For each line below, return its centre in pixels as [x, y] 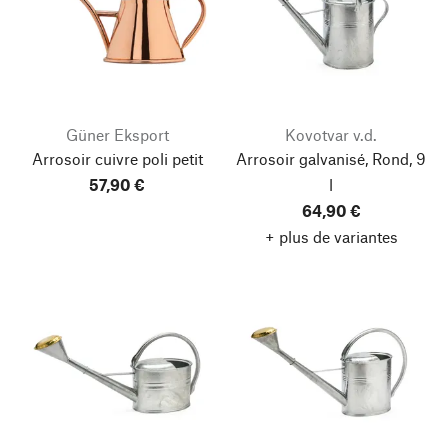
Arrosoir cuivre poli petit [117, 158]
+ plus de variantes [331, 236]
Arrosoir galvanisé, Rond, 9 [331, 158]
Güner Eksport [117, 134]
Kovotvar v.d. [331, 134]
